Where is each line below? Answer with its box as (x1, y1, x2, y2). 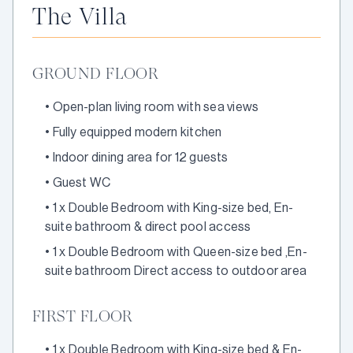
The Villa (32, 2, 128, 30)
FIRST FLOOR (32, 307, 133, 325)
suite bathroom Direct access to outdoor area (45, 265, 307, 277)
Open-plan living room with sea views (52, 101, 259, 113)
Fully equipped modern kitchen (52, 126, 222, 139)
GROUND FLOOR (32, 65, 159, 83)
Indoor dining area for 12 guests (52, 151, 229, 164)
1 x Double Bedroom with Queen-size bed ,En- (52, 246, 307, 258)
